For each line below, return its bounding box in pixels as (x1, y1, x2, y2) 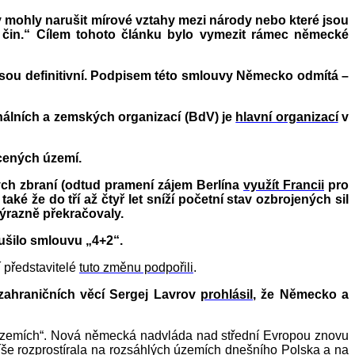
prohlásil (200, 288, 254, 302)
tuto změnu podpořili (79, 261, 193, 275)
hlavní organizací (235, 110, 338, 124)
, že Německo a (253, 288, 349, 302)
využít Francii (243, 178, 325, 193)
